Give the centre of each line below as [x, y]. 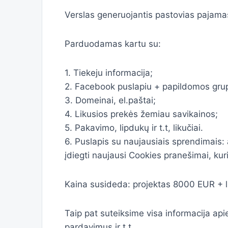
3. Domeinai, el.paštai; [110, 100]
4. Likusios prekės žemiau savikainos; [141, 114]
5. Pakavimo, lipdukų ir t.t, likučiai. [134, 128]
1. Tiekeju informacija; [109, 73]
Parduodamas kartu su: [113, 44]
